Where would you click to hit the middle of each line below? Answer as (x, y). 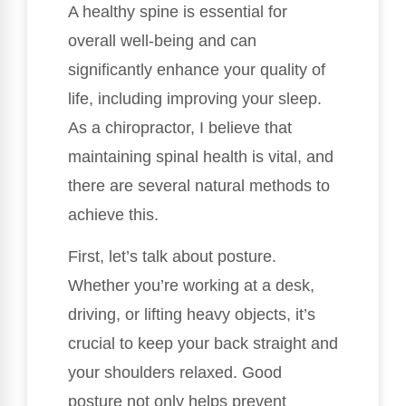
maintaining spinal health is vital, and (201, 157)
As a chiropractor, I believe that (180, 128)
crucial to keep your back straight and (203, 344)
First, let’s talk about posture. (172, 257)
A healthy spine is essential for (178, 12)
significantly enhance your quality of (197, 70)
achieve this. (113, 215)
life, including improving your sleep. (195, 99)
